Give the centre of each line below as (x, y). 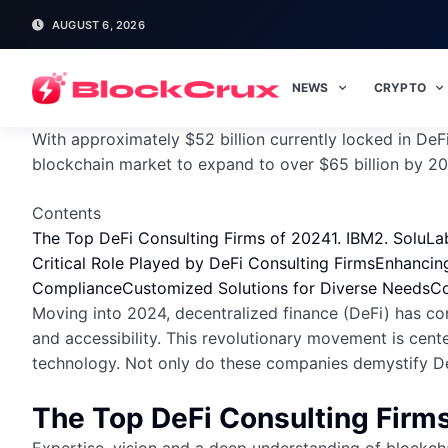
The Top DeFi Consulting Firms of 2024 (181, 238)
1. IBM (352, 238)
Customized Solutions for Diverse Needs (276, 288)
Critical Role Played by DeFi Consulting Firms (203, 263)
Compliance (77, 288)
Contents (66, 213)
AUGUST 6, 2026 (98, 24)
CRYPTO (399, 87)
